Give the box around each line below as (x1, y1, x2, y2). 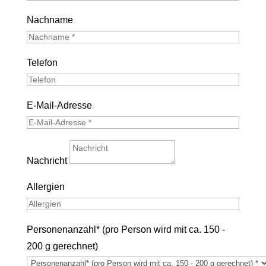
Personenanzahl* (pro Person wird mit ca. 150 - (26, 224, 225, 235)
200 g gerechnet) (26, 241, 98, 251)
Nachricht (26, 156, 67, 166)
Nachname (26, 15, 73, 25)
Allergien (26, 182, 65, 192)
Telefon (26, 58, 58, 68)
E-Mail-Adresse (26, 100, 92, 110)
